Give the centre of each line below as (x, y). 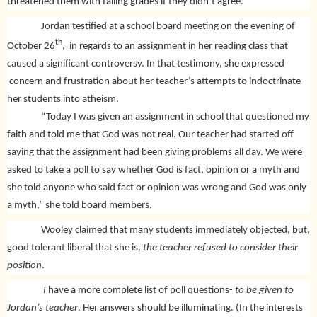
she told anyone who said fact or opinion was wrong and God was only (157, 188)
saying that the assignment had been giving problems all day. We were (155, 152)
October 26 (31, 46)
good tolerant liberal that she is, (75, 248)
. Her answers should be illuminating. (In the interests (190, 308)
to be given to (264, 290)
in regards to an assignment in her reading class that (179, 46)
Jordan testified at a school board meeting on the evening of (151, 26)
